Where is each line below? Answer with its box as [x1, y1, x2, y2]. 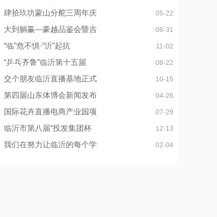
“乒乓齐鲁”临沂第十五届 [4, 58, 86, 66]
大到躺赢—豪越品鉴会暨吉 [4, 25, 97, 33]
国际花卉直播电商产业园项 [4, 108, 97, 116]
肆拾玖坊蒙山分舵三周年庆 [4, 9, 97, 17]
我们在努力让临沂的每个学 [4, 140, 97, 149]
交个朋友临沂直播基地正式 [4, 75, 97, 83]
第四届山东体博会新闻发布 [4, 91, 97, 99]
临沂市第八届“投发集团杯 [4, 124, 92, 132]
